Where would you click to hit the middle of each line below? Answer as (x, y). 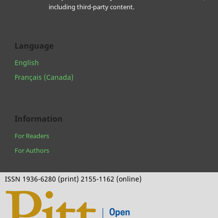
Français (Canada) (44, 77)
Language (34, 46)
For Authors (32, 151)
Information (39, 119)
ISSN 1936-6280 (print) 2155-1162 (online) (73, 179)
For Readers (32, 136)
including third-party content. (91, 7)
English (27, 63)
